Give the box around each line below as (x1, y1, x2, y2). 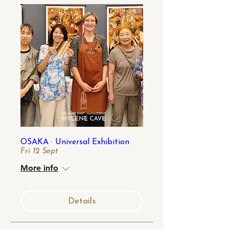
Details (68, 196, 96, 205)
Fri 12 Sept (20, 148, 58, 155)
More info (20, 163, 58, 173)
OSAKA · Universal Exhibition (20, 138, 129, 146)
